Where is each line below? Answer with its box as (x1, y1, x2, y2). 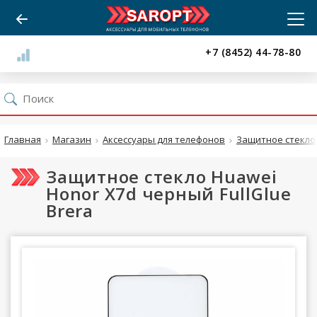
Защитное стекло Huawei (46, 165, 277, 188)
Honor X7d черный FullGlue (46, 182, 292, 205)
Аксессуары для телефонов (103, 133, 225, 146)
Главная (4, 133, 41, 146)
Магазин (52, 133, 91, 146)
